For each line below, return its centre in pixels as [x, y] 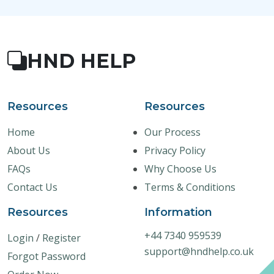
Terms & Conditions [190, 187]
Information [178, 212]
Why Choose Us [180, 168]
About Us [29, 150]
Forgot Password [46, 256]
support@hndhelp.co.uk [199, 251]
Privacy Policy [175, 150]
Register [61, 238]
